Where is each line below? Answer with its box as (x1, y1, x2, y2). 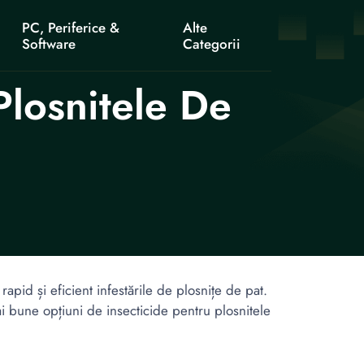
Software (22, 34, 76, 54)
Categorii (183, 34, 241, 54)
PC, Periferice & (22, 18, 120, 37)
